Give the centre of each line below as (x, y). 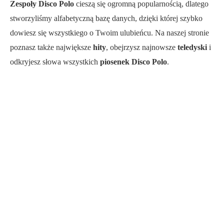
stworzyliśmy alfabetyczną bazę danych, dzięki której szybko (106, 18)
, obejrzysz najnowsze (142, 47)
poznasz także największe (51, 47)
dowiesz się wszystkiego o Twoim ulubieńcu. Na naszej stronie (109, 32)
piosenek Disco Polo (133, 61)
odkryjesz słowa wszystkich (55, 61)
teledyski (192, 47)
